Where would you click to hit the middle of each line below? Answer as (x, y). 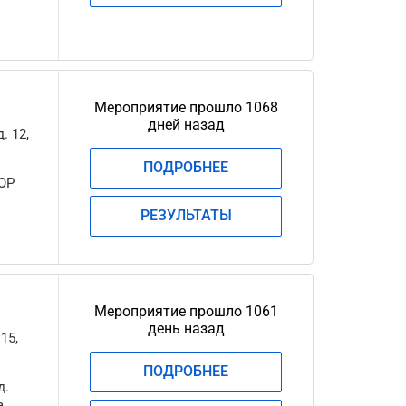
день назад (186, 329)
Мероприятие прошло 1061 (186, 311)
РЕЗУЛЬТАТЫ (186, 215)
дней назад (186, 125)
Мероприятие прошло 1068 (186, 107)
